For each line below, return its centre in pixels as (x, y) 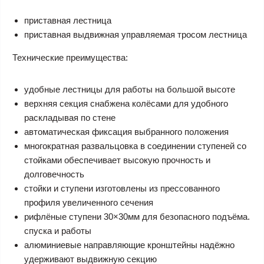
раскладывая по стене (70, 117)
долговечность (54, 174)
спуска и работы (58, 230)
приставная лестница (68, 20)
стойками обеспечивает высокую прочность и (117, 160)
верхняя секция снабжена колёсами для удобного (126, 103)
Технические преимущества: (70, 57)
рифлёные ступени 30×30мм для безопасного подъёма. (137, 216)
